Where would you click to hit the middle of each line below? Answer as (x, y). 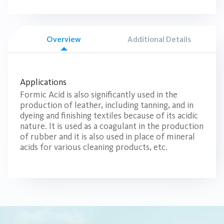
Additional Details (159, 39)
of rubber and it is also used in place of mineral (107, 137)
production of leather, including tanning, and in (107, 105)
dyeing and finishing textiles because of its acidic (109, 116)
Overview (64, 39)
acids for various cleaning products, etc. (94, 147)
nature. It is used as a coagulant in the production (112, 126)
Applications (43, 82)
